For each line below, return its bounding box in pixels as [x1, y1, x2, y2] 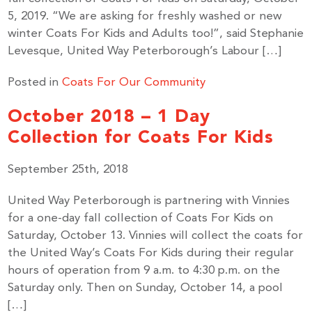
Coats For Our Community [62, 77, 206, 88]
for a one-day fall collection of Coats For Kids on [8, 212, 274, 224]
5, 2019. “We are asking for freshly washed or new [8, 10, 283, 22]
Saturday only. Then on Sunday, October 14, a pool [8, 282, 283, 294]
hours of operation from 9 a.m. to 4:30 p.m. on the [8, 265, 281, 276]
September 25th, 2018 [8, 164, 129, 175]
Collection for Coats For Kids [8, 126, 274, 147]
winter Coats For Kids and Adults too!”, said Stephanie [8, 28, 304, 40]
